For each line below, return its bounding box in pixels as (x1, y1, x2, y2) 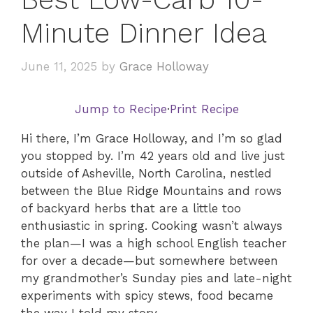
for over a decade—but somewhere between (21, 254, 278, 268)
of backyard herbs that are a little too (21, 201, 241, 216)
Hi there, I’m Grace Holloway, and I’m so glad (21, 131, 282, 146)
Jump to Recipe (74, 102, 167, 117)
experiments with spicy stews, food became (21, 289, 273, 303)
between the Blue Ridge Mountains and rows (21, 184, 282, 198)
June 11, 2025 (21, 59, 97, 74)
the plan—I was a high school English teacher (21, 236, 286, 251)
